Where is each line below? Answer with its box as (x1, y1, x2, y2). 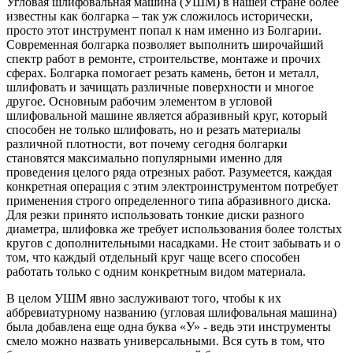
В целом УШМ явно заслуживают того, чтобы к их (6, 291, 281, 305)
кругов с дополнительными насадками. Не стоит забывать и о (6, 236, 340, 250)
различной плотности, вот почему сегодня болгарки (6, 136, 288, 150)
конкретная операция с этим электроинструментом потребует (6, 179, 338, 193)
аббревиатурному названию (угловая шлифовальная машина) (6, 305, 336, 319)
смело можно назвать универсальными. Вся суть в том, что (6, 333, 325, 347)
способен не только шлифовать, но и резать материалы (6, 122, 301, 136)
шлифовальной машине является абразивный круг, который (6, 108, 328, 122)
